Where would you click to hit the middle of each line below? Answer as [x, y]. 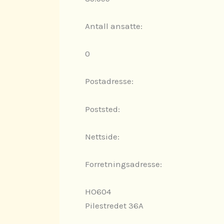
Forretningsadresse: [123, 164]
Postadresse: [109, 81]
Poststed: [102, 109]
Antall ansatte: [114, 26]
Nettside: [102, 136]
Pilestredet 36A [114, 206]
